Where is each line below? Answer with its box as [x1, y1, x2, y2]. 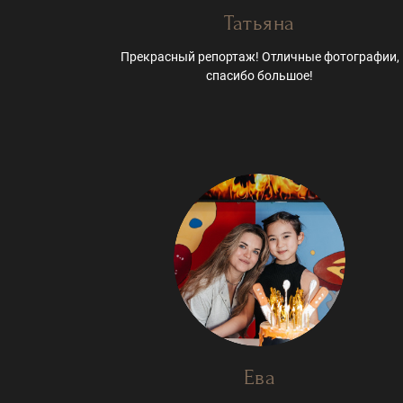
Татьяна [224, 11, 295, 36]
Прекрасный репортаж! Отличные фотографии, [120, 49, 399, 65]
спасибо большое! [206, 68, 314, 84]
